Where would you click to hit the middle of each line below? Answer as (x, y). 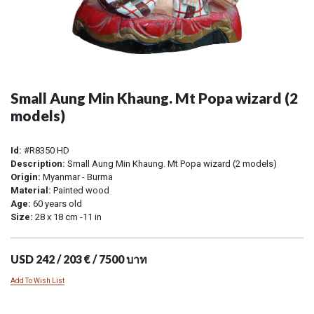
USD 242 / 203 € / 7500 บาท (79, 259)
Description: (38, 163)
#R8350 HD (46, 150)
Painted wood (80, 190)
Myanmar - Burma (77, 177)
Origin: (26, 177)
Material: (31, 190)
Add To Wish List (37, 280)
